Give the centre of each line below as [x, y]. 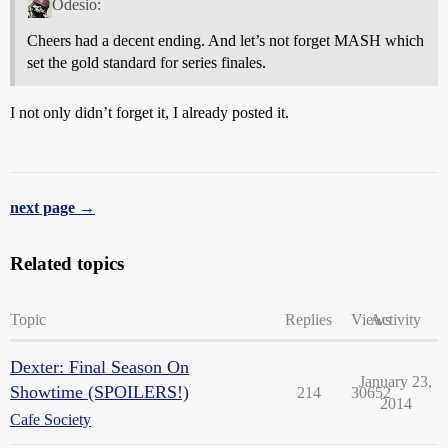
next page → [52, 207]
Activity [395, 319]
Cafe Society [50, 419]
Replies [308, 319]
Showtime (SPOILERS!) [99, 391]
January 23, [395, 381]
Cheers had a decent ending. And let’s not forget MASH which [225, 40]
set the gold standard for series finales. [146, 62]
